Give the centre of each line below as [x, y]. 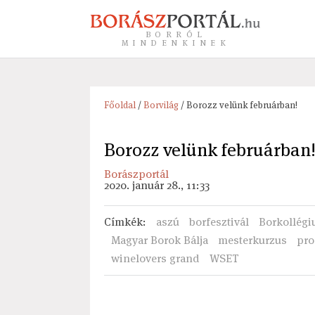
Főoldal [120, 105]
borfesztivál [219, 222]
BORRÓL [176, 34]
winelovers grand [155, 258]
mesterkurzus [252, 240]
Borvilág [161, 105]
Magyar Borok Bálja [159, 240]
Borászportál [136, 174]
